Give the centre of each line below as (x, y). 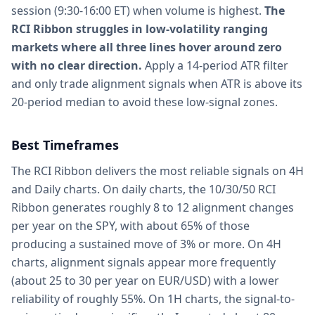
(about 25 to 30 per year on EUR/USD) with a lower (145, 281)
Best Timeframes (65, 145)
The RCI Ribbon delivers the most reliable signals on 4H (157, 171)
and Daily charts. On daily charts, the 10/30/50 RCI (143, 189)
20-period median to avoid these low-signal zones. (144, 102)
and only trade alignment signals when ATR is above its (157, 84)
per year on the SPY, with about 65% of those (130, 226)
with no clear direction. (77, 65)
